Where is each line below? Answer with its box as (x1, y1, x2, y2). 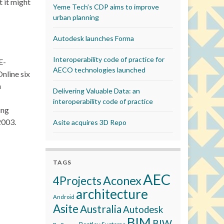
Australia (80, 202, 121, 215)
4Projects (53, 174, 101, 187)
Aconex (103, 173, 141, 187)
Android (53, 193, 74, 200)
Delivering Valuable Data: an (53, 86, 140, 95)
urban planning (53, 13, 99, 21)
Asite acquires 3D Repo (53, 118, 126, 126)
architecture (76, 186, 148, 202)
